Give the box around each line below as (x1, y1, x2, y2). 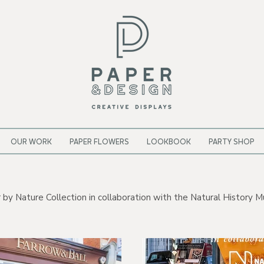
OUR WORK (11, 138, 52, 146)
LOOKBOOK (147, 138, 191, 146)
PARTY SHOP (209, 138, 255, 146)
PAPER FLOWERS (70, 138, 129, 146)
